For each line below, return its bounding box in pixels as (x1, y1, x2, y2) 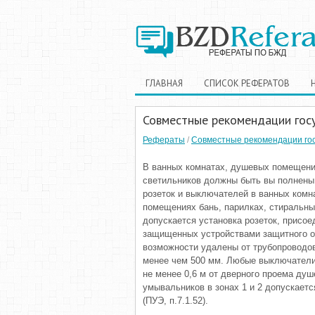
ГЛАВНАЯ (146, 77, 183, 89)
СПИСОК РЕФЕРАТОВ (204, 77, 290, 89)
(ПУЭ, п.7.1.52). (143, 295, 208, 306)
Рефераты (143, 135, 185, 145)
